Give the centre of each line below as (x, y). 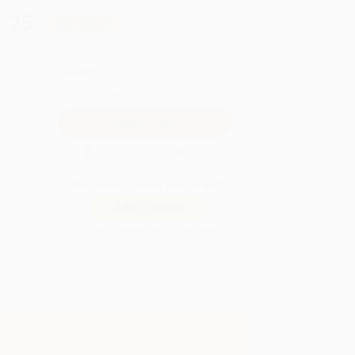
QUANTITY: (85, 73)
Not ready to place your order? (149, 185)
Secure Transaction (154, 151)
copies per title (172, 93)
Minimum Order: (94, 93)
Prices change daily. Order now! (148, 229)
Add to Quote (148, 207)
